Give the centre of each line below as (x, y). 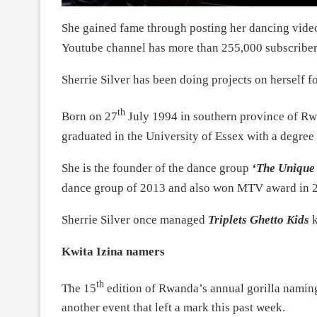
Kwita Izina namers (113, 251)
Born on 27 (90, 116)
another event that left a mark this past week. (173, 308)
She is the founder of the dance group (157, 168)
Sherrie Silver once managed (135, 219)
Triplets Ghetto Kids (259, 219)
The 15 (79, 288)
